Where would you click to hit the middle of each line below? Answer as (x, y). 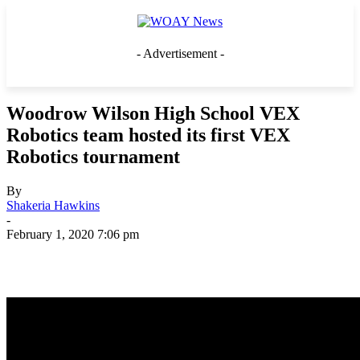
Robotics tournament (93, 156)
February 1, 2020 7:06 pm (73, 234)
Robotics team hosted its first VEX (148, 135)
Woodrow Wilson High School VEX (153, 113)
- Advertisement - (180, 53)
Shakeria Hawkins (53, 205)
